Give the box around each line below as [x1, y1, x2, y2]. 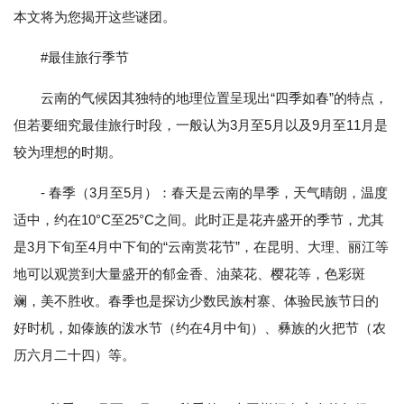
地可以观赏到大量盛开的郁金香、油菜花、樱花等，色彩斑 [14, 266, 365, 281]
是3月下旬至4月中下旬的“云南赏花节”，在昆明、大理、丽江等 [14, 239, 389, 254]
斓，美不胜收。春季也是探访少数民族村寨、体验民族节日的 [14, 293, 379, 308]
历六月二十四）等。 [14, 347, 135, 363]
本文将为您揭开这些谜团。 [14, 9, 176, 24]
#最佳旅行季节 [41, 50, 129, 65]
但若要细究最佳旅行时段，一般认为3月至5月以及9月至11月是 [14, 117, 388, 133]
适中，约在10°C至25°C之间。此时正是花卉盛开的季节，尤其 [14, 212, 384, 227]
